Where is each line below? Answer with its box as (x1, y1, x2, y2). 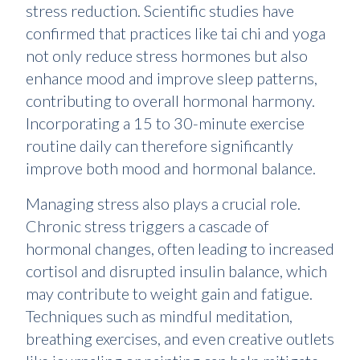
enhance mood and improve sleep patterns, (26, 68, 317, 88)
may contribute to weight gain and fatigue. (26, 284, 313, 304)
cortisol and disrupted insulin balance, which (26, 261, 327, 281)
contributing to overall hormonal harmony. (26, 91, 315, 111)
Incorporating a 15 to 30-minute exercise (26, 113, 305, 133)
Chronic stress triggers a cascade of (26, 216, 269, 236)
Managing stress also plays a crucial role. (26, 194, 301, 214)
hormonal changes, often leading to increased (26, 239, 334, 259)
